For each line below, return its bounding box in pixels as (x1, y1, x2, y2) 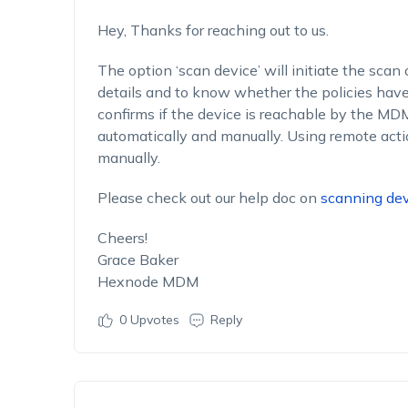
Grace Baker (97, 250, 178, 269)
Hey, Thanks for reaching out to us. (97, 21, 329, 39)
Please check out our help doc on (97, 189, 317, 207)
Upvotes (126, 311, 179, 328)
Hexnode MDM (97, 272, 199, 291)
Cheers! (97, 229, 148, 247)
